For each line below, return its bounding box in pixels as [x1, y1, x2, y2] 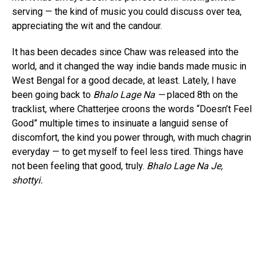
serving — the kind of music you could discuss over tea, [12, 5, 242, 17]
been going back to [12, 88, 93, 100]
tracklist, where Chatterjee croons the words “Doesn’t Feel [12, 103, 252, 115]
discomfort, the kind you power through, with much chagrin [12, 131, 251, 143]
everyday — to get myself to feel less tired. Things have [12, 145, 243, 157]
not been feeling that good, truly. [12, 160, 147, 172]
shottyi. [12, 174, 43, 186]
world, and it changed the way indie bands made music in [12, 60, 246, 72]
